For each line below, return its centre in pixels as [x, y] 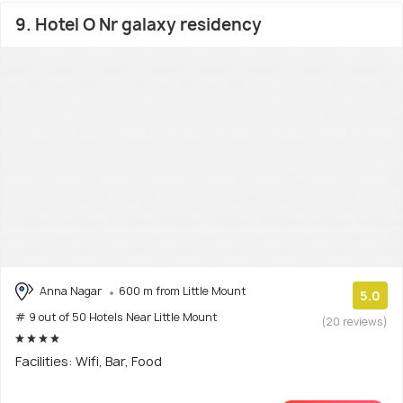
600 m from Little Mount [183, 291]
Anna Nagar [71, 291]
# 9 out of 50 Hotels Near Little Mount [116, 318]
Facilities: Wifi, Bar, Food [89, 362]
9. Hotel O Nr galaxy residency [139, 24]
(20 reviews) [355, 321]
